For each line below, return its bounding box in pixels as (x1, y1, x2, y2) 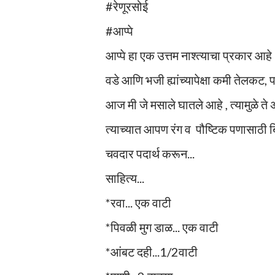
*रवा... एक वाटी (106, 195, 171, 210)
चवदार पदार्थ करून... (106, 145, 195, 161)
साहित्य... (106, 170, 144, 185)
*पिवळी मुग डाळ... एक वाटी (106, 219, 219, 234)
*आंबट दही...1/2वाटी (106, 244, 198, 259)
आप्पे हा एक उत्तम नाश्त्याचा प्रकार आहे (106, 47, 272, 63)
